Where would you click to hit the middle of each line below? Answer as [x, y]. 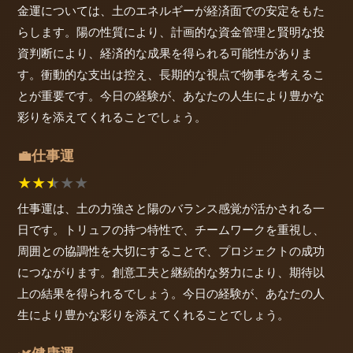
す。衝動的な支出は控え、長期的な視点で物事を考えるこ [171, 74]
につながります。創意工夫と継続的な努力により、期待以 [171, 273]
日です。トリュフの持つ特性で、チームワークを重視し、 [171, 230]
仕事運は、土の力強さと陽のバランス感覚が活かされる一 [171, 209]
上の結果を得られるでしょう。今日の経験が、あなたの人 [171, 294]
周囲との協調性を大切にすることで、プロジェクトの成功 [171, 251]
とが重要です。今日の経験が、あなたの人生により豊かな [171, 95]
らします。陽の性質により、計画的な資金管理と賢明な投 [171, 32]
